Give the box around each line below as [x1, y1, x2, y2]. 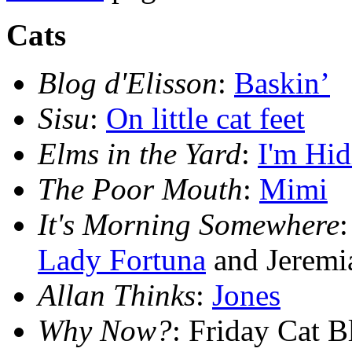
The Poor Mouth [38, 172, 243, 207]
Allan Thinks [38, 278, 196, 313]
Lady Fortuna [38, 243, 206, 277]
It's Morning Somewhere [38, 207, 339, 242]
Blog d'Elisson [38, 66, 218, 101]
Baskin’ [234, 66, 330, 101]
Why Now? [38, 313, 172, 348]
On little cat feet [106, 101, 305, 136]
